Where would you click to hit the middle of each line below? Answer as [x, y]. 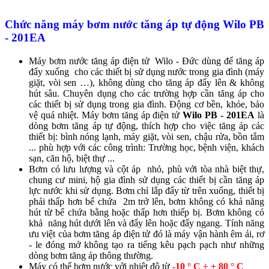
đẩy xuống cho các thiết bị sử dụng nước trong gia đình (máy [147, 71]
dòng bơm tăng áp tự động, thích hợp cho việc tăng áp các [147, 125]
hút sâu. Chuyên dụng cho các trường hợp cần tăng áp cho [147, 93]
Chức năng [34, 25]
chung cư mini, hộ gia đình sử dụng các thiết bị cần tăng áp [147, 180]
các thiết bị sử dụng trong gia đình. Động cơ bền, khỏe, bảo [147, 104]
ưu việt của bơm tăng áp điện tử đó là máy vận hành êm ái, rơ [147, 234]
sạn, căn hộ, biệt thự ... [73, 158]
